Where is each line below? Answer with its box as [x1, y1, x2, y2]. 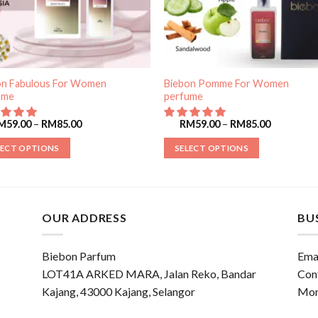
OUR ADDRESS [42, 210, 127, 224]
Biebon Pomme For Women [164, 77, 290, 89]
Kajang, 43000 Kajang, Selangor [42, 285, 195, 299]
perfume [164, 89, 204, 102]
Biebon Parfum [42, 249, 116, 263]
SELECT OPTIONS [175, 143, 248, 153]
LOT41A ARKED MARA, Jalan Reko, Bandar [42, 267, 256, 281]
